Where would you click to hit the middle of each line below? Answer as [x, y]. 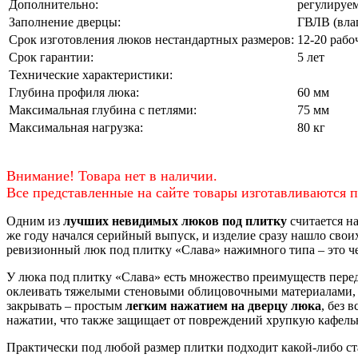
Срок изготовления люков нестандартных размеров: [151, 39]
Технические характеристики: [91, 74]
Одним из [35, 221]
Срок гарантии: [51, 57]
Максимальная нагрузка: [76, 127]
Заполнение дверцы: [65, 22]
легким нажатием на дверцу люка [223, 305]
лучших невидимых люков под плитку [175, 221]
